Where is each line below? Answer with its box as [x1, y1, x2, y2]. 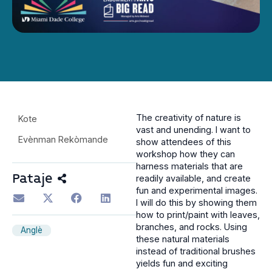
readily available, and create [136, 173, 251, 184]
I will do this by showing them [136, 197, 257, 208]
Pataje [12, 170, 52, 188]
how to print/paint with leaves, [136, 209, 260, 220]
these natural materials [136, 234, 229, 245]
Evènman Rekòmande [18, 134, 108, 145]
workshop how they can [136, 149, 235, 160]
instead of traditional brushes [136, 246, 256, 257]
